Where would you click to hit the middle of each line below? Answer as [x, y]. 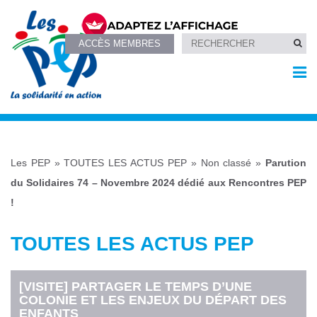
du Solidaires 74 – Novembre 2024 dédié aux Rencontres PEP [158, 183]
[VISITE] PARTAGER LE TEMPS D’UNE [136, 286]
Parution [286, 163]
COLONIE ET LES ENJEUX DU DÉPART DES [153, 300]
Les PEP [30, 163]
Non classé [226, 163]
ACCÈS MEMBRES [120, 43]
